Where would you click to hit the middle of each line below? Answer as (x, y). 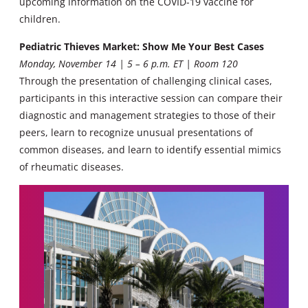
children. (40, 19)
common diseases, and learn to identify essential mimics (150, 149)
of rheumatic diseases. (71, 166)
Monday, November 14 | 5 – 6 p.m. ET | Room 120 (129, 63)
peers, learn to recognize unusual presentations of (136, 132)
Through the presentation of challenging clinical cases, (146, 80)
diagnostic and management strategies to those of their (147, 115)
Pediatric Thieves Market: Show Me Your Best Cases (142, 46)
